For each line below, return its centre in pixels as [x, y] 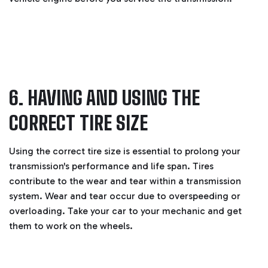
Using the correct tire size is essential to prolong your [125, 151]
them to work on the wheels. [71, 226]
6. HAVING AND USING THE [104, 98]
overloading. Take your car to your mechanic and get [125, 211]
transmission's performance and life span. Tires [111, 166]
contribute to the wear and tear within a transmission [125, 181]
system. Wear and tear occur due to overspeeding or [125, 196]
